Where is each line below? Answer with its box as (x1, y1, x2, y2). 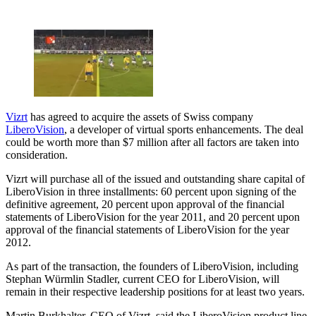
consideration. (6, 149, 68, 161)
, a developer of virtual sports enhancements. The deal (64, 123, 303, 135)
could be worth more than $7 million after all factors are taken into (6, 136, 299, 148)
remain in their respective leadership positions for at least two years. (6, 286, 305, 298)
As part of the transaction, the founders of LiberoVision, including (6, 260, 298, 272)
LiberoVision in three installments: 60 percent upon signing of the (6, 186, 296, 197)
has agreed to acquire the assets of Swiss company (28, 111, 253, 123)
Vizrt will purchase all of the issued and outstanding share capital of (6, 173, 305, 185)
